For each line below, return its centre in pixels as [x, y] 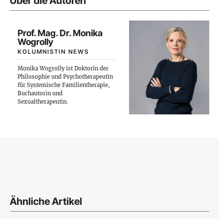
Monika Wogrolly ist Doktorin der [63, 68]
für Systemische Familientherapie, [64, 85]
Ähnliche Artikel [46, 201]
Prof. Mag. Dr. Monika [60, 33]
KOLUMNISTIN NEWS [53, 52]
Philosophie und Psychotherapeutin [65, 77]
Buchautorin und [40, 93]
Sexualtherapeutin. [43, 102]
